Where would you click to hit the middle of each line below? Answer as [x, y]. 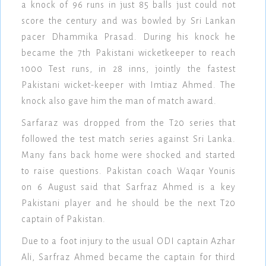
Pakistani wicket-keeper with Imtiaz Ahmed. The [129, 85]
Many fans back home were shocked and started [129, 155]
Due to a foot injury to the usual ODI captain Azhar [129, 241]
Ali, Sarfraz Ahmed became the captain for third [129, 257]
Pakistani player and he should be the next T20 [129, 203]
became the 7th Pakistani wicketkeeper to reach [129, 53]
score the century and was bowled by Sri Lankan [129, 21]
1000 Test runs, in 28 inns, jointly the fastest [129, 69]
